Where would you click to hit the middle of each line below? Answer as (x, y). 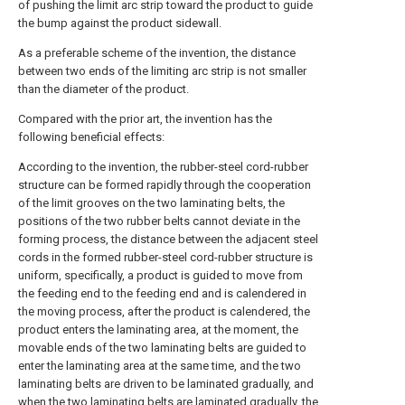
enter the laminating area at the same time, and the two (160, 366)
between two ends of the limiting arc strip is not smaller (162, 71)
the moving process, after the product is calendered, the (164, 311)
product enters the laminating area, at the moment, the (158, 330)
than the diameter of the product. (104, 89)
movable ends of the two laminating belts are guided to (162, 348)
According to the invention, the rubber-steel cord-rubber (163, 167)
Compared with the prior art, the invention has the (145, 119)
